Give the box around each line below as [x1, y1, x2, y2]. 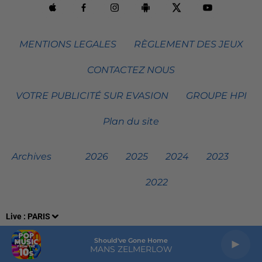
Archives [12, 150, 51, 162]
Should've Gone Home [94, 236, 168, 244]
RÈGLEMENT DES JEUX [133, 38, 243, 50]
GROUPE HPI [185, 89, 247, 101]
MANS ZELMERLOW [89, 244, 173, 254]
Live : [6, 212, 27, 221]
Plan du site [103, 115, 159, 127]
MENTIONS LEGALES [19, 38, 116, 50]
